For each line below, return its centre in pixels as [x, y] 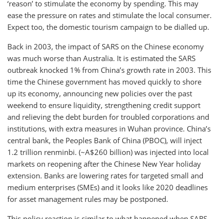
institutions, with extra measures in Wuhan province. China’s [109, 128]
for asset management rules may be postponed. [88, 199]
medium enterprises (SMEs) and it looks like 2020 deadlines [108, 187]
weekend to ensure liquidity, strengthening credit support [104, 105]
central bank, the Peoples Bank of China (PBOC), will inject [105, 140]
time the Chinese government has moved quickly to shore [104, 81]
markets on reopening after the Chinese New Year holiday [104, 164]
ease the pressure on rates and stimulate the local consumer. [109, 15]
